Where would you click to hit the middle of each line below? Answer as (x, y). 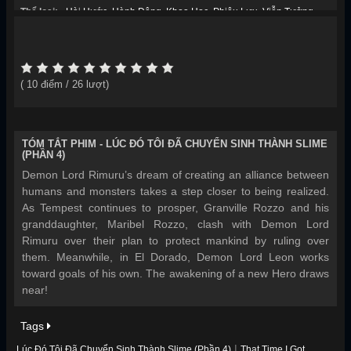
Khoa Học (187, 12)
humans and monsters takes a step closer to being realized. (175, 191)
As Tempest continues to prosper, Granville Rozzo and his (175, 208)
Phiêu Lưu (235, 12)
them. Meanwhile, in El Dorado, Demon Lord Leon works (175, 257)
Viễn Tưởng (288, 12)
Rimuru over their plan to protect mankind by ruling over (175, 241)
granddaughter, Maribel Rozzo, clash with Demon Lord (175, 224)
